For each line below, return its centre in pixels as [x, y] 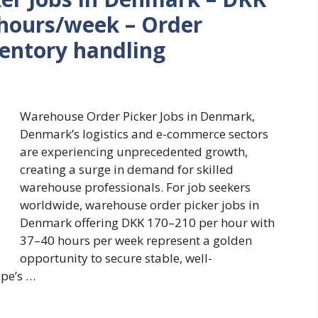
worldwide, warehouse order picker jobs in [139, 205]
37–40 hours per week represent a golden [136, 241]
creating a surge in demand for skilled [127, 170]
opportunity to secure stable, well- [116, 258]
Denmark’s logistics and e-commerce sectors [144, 134]
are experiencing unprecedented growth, [134, 152]
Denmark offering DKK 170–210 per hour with [147, 223]
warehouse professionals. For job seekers [135, 187]
